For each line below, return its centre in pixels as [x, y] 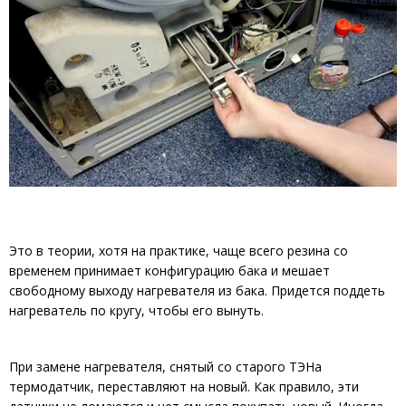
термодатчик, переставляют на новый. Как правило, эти [184, 387]
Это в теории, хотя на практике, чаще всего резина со [179, 251]
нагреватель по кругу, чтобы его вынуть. [136, 311]
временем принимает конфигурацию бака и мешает [169, 271]
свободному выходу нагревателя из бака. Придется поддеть [197, 291]
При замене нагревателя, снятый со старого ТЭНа [165, 367]
